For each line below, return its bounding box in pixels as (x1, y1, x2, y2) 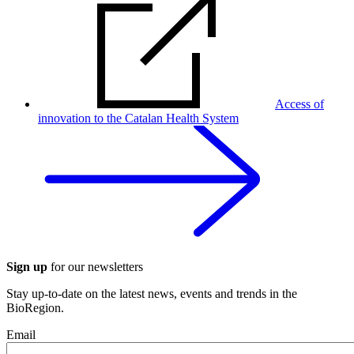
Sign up (6, 260, 47, 273)
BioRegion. (6, 301, 64, 314)
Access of (275, 97, 324, 111)
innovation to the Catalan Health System (38, 111, 239, 125)
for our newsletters (47, 260, 143, 273)
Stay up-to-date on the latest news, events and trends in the (6, 287, 297, 300)
